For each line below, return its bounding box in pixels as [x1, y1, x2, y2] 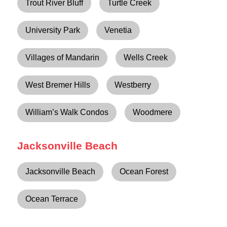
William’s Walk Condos [25, 107, 109, 117]
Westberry [115, 80, 152, 89]
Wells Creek [124, 53, 168, 62]
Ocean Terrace [25, 194, 79, 203]
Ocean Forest [120, 167, 169, 176]
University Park [25, 25, 81, 34]
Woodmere [133, 107, 173, 117]
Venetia [104, 25, 132, 34]
